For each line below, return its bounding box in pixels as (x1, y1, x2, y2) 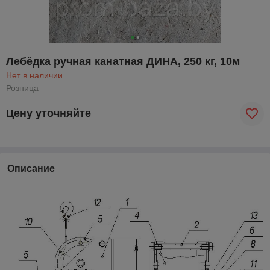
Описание (7, 163, 55, 174)
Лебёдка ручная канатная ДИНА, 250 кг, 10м (6, 55, 240, 67)
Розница (6, 83, 39, 93)
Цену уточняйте (6, 107, 91, 120)
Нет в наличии (6, 70, 63, 80)
